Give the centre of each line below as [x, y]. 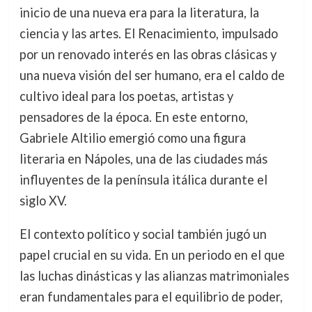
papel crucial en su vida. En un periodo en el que [152, 255]
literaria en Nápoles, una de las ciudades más [143, 158]
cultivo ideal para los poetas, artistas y [126, 96]
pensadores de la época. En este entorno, [133, 117]
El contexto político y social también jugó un [143, 234]
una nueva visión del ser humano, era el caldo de [152, 75]
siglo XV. [43, 200]
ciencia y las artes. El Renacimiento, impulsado [148, 33]
